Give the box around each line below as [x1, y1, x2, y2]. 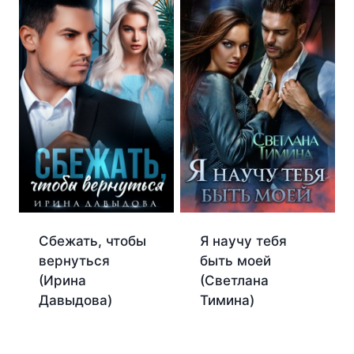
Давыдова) [38, 292, 112, 308]
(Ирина [38, 272, 86, 288]
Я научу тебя [199, 233, 287, 250]
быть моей [199, 253, 271, 269]
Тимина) [199, 292, 254, 309]
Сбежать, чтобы [38, 232, 146, 249]
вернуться [38, 252, 110, 269]
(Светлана [199, 273, 269, 289]
